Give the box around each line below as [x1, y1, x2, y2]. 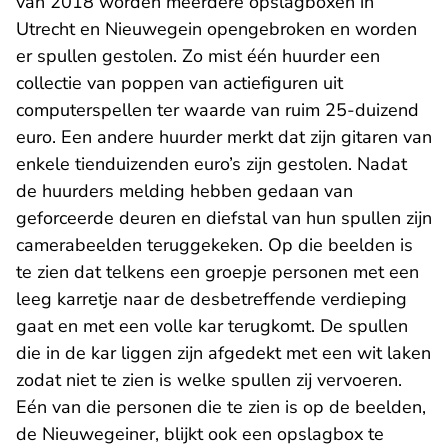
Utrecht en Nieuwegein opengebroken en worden [16, 17, 417, 42]
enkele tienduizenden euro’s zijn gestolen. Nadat [16, 152, 407, 177]
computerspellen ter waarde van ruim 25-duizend [16, 98, 419, 123]
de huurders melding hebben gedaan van [16, 179, 353, 204]
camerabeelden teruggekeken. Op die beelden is [16, 233, 413, 258]
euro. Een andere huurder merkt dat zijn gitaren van [16, 125, 432, 150]
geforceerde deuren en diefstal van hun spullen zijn [16, 206, 432, 231]
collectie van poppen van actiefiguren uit [16, 71, 343, 96]
